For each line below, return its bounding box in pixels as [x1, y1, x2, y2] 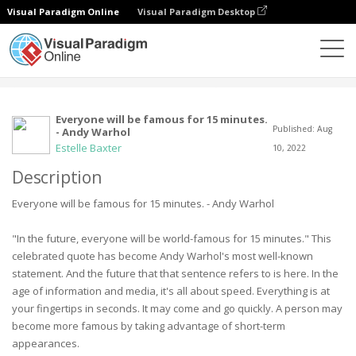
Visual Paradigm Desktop [137, 6, 257, 17]
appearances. [12, 336, 79, 350]
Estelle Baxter [55, 140, 122, 155]
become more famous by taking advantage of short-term [12, 319, 285, 333]
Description [12, 166, 102, 188]
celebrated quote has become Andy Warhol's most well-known [12, 249, 313, 263]
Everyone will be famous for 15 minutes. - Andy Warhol [12, 196, 274, 211]
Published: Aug [272, 123, 332, 134]
